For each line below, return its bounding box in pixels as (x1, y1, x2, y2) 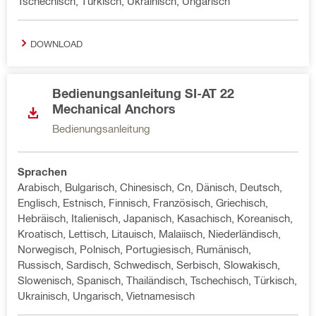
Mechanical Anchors (52, 101, 176, 116)
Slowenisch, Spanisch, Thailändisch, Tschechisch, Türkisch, (18, 274, 297, 286)
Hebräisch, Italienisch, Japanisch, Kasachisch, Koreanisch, (18, 212, 293, 224)
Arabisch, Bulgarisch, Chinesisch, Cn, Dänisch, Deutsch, (18, 181, 282, 193)
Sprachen (18, 165, 67, 178)
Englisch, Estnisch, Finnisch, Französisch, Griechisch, (18, 196, 268, 209)
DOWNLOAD (30, 37, 83, 49)
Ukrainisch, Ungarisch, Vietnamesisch (18, 289, 195, 302)
